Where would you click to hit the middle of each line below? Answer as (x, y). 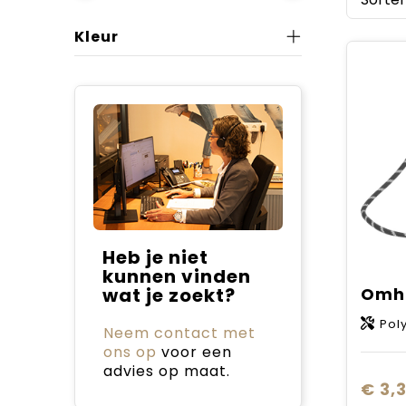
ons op (130, 352)
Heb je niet (155, 257)
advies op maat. (166, 371)
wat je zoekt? (169, 295)
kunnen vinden (176, 276)
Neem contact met (179, 333)
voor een (194, 352)
